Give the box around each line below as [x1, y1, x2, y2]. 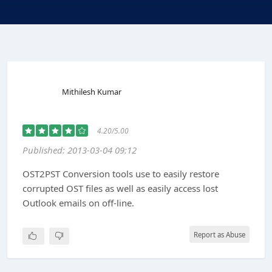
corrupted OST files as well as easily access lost [22, 182, 218, 194]
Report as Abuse [194, 230, 245, 239]
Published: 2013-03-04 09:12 [22, 144, 137, 156]
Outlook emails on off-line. [22, 197, 134, 209]
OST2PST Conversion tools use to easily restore [22, 168, 219, 180]
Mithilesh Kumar [62, 86, 121, 97]
